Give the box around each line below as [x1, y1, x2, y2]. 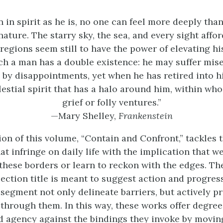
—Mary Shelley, [50, 110, 118, 121]
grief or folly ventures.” [62, 97, 161, 108]
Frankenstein [118, 110, 173, 121]
